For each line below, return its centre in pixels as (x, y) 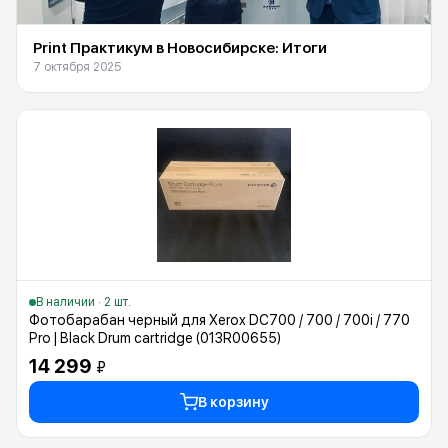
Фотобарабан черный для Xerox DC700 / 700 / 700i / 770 (219, 320)
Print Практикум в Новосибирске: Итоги (180, 48)
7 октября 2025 (77, 67)
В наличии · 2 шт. (83, 302)
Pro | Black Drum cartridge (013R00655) (155, 338)
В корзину (233, 401)
